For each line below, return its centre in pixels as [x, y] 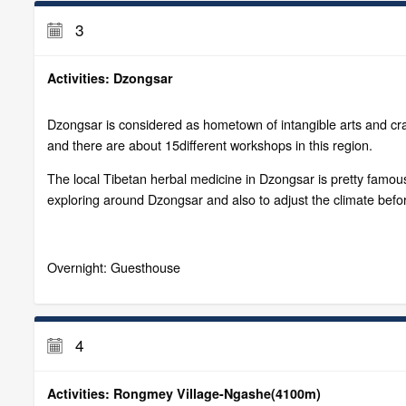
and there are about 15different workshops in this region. [209, 144]
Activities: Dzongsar [110, 77]
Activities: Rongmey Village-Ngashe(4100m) [184, 394]
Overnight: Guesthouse [113, 266]
